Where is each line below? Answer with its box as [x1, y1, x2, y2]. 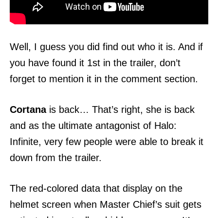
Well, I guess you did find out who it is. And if [10, 41, 203, 53]
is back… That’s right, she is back [46, 104, 195, 115]
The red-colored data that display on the [10, 183, 182, 194]
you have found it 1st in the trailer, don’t [10, 57, 181, 69]
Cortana [10, 104, 46, 115]
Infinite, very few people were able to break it [10, 136, 203, 147]
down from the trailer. [10, 152, 102, 163]
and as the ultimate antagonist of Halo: [10, 120, 177, 131]
